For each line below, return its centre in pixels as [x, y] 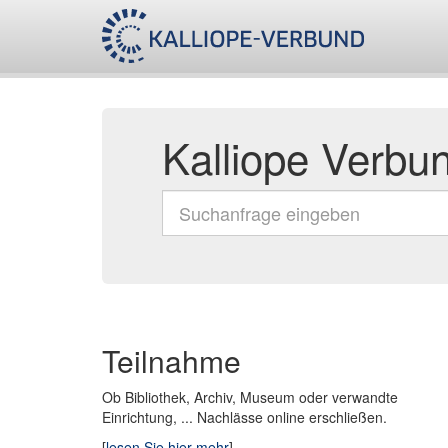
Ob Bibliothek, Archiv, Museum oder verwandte [250, 397]
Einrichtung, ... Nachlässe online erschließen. [244, 417]
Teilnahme [171, 360]
